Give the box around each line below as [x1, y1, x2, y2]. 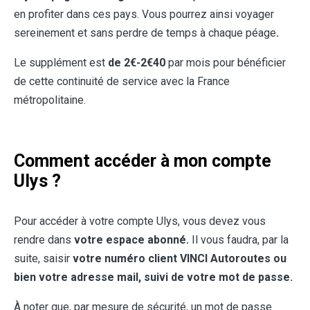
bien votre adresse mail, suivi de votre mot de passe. [14, 271, 293, 284]
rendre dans [14, 233, 74, 247]
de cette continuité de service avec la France [14, 75, 230, 89]
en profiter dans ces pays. [14, 8, 139, 21]
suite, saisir [14, 252, 73, 266]
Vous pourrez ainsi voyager [142, 8, 274, 21]
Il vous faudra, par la [189, 233, 289, 247]
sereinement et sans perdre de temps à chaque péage [14, 26, 276, 40]
